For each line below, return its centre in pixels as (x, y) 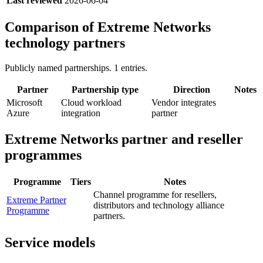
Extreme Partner (36, 200)
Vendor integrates (184, 102)
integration (81, 113)
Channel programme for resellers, (155, 195)
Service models (50, 243)
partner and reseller (181, 139)
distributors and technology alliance (159, 205)
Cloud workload (91, 102)
